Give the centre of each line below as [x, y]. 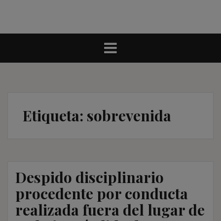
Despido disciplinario [90, 177]
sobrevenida [129, 115]
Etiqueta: [55, 115]
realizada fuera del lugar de [110, 209]
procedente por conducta [102, 193]
